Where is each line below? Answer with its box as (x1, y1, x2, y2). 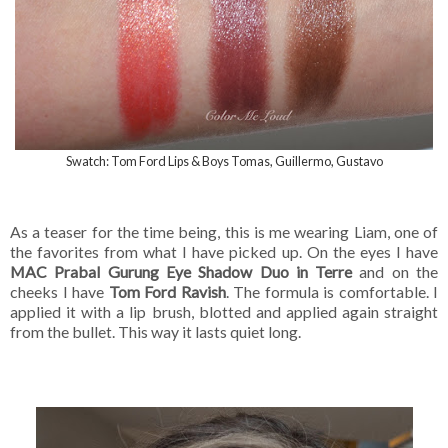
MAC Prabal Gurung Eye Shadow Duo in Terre (10, 262, 353, 282)
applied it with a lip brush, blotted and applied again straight (10, 302, 438, 322)
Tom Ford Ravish (108, 282, 226, 302)
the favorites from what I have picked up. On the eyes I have (10, 242, 438, 262)
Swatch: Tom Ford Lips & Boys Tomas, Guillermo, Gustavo (65, 153, 383, 170)
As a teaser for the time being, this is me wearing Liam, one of (10, 222, 438, 242)
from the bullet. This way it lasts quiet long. (10, 322, 301, 342)
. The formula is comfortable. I (225, 282, 438, 302)
